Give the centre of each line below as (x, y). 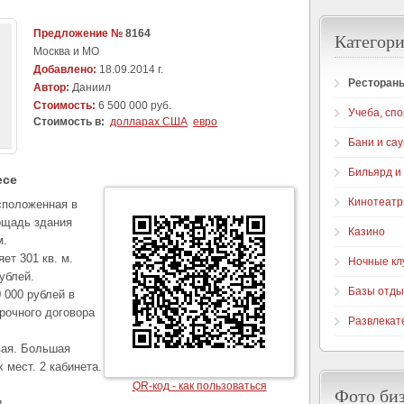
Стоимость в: (69, 122)
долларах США (149, 122)
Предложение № (78, 33)
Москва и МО (66, 51)
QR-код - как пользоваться (199, 386)
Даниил (90, 87)
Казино (367, 232)
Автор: (51, 87)
